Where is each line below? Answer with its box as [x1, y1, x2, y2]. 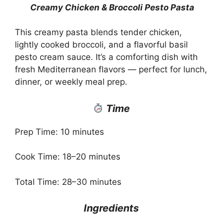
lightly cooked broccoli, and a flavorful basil [15, 40, 188, 50]
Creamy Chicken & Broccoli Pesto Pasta [30, 2, 194, 12]
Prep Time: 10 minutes [15, 126, 104, 137]
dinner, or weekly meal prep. [15, 77, 127, 87]
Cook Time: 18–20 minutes [15, 152, 120, 162]
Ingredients [83, 202, 139, 215]
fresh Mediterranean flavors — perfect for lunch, [15, 64, 207, 75]
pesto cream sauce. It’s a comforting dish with [15, 52, 198, 62]
